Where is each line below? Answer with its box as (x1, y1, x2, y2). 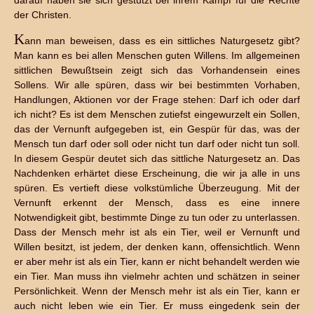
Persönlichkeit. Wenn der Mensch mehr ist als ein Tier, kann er (14, 285, 300, 296)
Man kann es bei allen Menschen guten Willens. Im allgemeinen (14, 50, 300, 61)
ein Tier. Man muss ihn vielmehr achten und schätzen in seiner (14, 271, 300, 282)
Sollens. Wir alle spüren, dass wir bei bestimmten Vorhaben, (14, 79, 300, 90)
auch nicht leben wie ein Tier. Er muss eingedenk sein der (14, 300, 300, 311)
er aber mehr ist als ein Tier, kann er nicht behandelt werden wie (14, 256, 300, 267)
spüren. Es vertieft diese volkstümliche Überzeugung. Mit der (14, 182, 300, 193)
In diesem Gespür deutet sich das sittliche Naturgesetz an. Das (14, 153, 300, 164)
